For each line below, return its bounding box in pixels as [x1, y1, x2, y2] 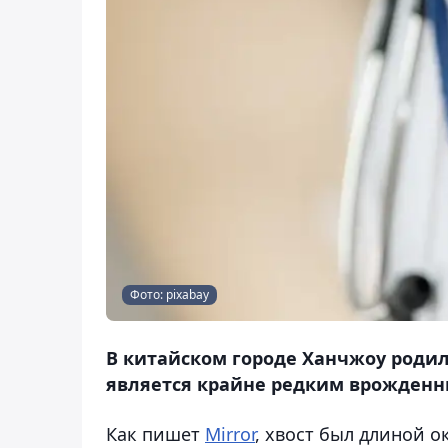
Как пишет [106, 421, 205, 446]
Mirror [205, 421, 255, 446]
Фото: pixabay [130, 285, 209, 303]
